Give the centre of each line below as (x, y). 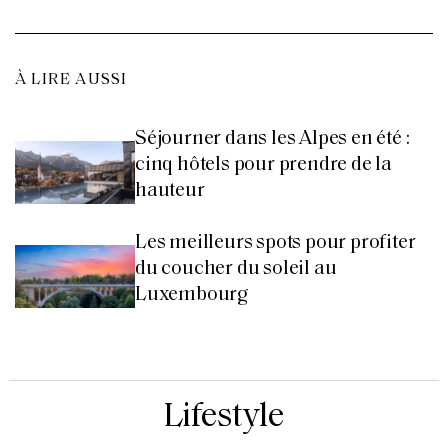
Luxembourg (192, 294)
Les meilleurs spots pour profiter (275, 242)
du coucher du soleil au (236, 268)
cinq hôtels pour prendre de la (264, 164)
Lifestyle (224, 417)
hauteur (170, 190)
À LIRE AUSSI (71, 79)
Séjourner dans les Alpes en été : (272, 138)
